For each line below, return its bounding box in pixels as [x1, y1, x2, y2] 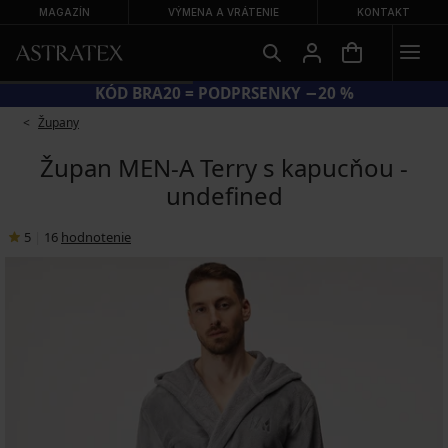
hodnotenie [61, 228, 131, 246]
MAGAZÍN [38, 6, 90, 18]
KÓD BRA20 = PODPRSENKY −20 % [94, 83, 354, 104]
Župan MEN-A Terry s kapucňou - [40, 151, 408, 184]
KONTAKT [356, 6, 410, 18]
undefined [165, 179, 283, 212]
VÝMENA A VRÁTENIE [167, 6, 279, 18]
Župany [38, 114, 79, 131]
